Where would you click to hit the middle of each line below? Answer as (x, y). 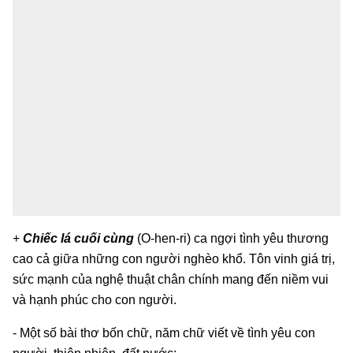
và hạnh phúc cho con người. (95, 299)
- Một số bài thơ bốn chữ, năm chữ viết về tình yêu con (164, 333)
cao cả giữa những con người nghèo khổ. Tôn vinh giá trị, (174, 258)
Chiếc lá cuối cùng (78, 238)
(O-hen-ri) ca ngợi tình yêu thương (231, 238)
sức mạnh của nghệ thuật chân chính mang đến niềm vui (171, 279)
